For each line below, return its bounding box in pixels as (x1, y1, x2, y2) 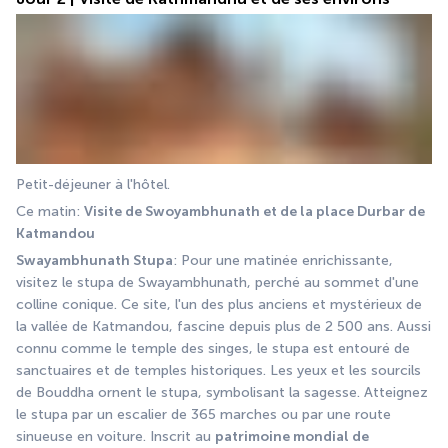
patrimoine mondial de (215, 427, 369, 445)
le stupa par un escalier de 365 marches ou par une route (16, 405, 391, 423)
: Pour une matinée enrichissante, (173, 251, 393, 269)
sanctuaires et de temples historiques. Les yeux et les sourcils (16, 361, 421, 379)
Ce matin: (16, 202, 84, 220)
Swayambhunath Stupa (16, 251, 173, 269)
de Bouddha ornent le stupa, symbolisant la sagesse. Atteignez (16, 383, 428, 401)
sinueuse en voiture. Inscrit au (16, 427, 215, 445)
